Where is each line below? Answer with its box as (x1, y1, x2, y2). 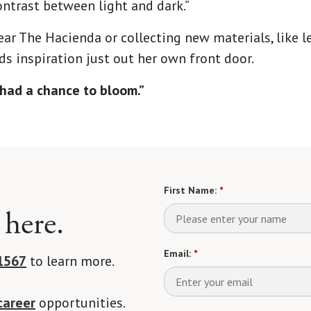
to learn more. (26, 252, 115, 271)
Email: (164, 247, 191, 260)
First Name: (164, 184, 217, 197)
